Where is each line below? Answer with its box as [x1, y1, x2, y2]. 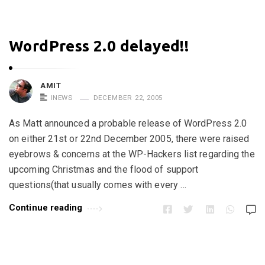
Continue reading [9, 202, 83, 213]
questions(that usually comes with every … [9, 179, 187, 190]
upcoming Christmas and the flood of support [9, 164, 199, 175]
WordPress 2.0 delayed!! [9, 37, 189, 54]
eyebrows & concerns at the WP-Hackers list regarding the [9, 148, 255, 160]
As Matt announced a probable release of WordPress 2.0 [9, 118, 247, 129]
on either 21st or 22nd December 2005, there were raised [9, 133, 250, 144]
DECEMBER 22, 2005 [93, 93, 163, 102]
